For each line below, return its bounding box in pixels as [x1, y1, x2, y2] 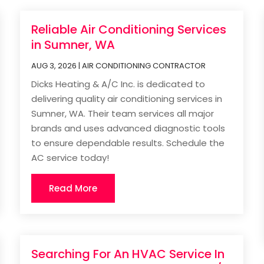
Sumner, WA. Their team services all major [31, 107, 214, 120]
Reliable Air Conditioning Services [31, 21, 227, 38]
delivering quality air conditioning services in [31, 92, 223, 105]
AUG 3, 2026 [31, 60, 77, 71]
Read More [49, 181, 98, 194]
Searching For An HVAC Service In [31, 245, 225, 262]
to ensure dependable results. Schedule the [31, 136, 225, 149]
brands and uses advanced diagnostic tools [31, 121, 226, 134]
